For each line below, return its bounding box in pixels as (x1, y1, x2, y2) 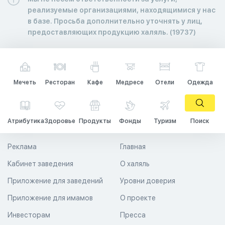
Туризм (153, 117, 176, 125)
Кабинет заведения (8, 159, 73, 168)
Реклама (8, 142, 37, 151)
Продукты (79, 117, 111, 125)
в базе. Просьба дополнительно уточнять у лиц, (28, 17, 202, 25)
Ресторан (45, 78, 75, 86)
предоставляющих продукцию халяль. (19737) (28, 28, 196, 36)
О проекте (120, 193, 156, 202)
